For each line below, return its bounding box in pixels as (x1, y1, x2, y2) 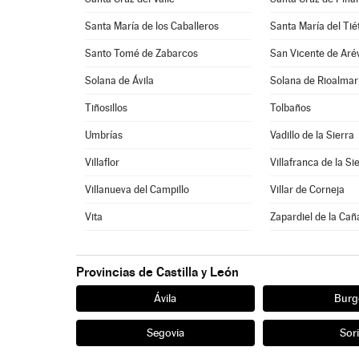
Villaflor (85, 156, 120, 168)
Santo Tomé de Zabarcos (85, 47, 199, 59)
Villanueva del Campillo (85, 184, 190, 196)
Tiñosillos (85, 102, 128, 114)
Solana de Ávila (85, 75, 155, 87)
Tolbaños (270, 102, 312, 114)
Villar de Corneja (270, 184, 345, 196)
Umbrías (85, 129, 123, 141)
